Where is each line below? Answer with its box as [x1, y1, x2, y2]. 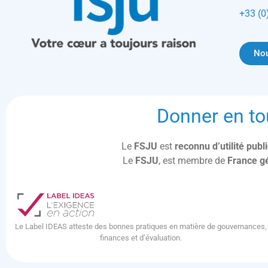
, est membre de [159, 154, 227, 166]
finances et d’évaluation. [99, 233, 182, 243]
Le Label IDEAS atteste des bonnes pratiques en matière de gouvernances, [14, 222, 267, 232]
